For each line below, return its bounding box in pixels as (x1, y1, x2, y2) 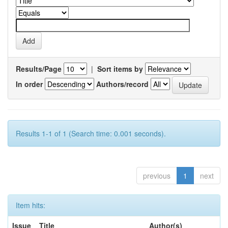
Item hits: (16, 200, 45, 210)
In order (16, 78, 43, 89)
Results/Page (16, 64, 62, 74)
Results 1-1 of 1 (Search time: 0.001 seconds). (16, 128, 166, 138)
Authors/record (96, 78, 149, 89)
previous (143, 170, 170, 181)
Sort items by (97, 64, 143, 74)
